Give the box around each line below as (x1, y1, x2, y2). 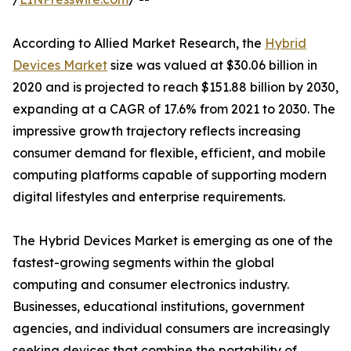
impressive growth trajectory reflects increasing (13, 123, 301, 139)
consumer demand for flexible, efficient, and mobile (13, 145, 326, 161)
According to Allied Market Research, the (13, 35, 265, 52)
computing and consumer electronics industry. (13, 277, 289, 293)
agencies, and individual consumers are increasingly (13, 320, 330, 337)
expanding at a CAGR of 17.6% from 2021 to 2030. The (13, 101, 335, 118)
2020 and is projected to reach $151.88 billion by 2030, (13, 79, 338, 96)
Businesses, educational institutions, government (13, 299, 305, 315)
